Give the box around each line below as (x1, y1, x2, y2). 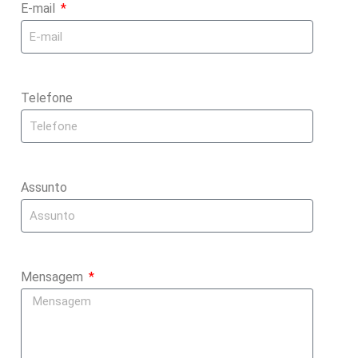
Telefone (21, 90, 73, 105)
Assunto (21, 180, 67, 195)
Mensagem (21, 269, 86, 284)
